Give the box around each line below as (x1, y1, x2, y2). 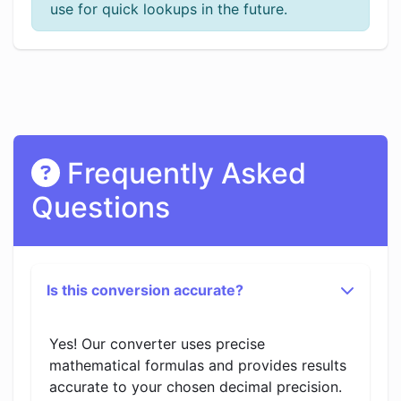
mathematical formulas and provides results (49, 356, 346, 374)
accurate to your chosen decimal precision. (49, 378, 342, 396)
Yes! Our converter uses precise (49, 335, 265, 353)
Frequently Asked (60, 156, 306, 191)
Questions (31, 190, 170, 225)
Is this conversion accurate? (47, 281, 243, 299)
